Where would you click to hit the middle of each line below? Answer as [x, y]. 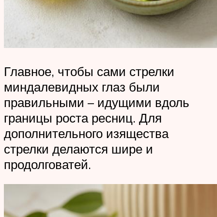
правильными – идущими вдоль [97, 102]
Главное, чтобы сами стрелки [89, 71]
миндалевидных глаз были [82, 86]
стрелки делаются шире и [78, 148]
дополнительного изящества [86, 133]
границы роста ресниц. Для [83, 117]
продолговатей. [47, 164]
